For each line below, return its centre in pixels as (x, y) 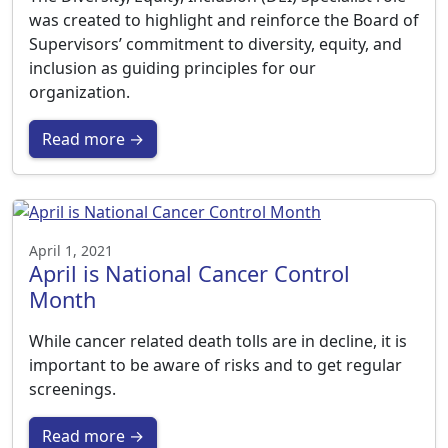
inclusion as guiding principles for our (172, 68)
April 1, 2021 (71, 250)
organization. (79, 92)
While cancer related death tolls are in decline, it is (218, 341)
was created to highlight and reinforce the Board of (224, 20)
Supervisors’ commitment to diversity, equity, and (215, 44)
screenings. (72, 389)
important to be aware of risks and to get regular (215, 365)
